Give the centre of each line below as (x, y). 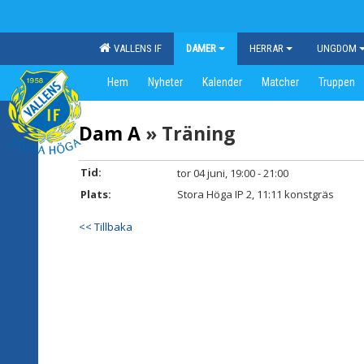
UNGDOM (337, 48)
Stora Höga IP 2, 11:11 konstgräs (256, 194)
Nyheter (165, 82)
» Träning (188, 133)
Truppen (337, 82)
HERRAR (266, 48)
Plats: (96, 194)
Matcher (280, 82)
